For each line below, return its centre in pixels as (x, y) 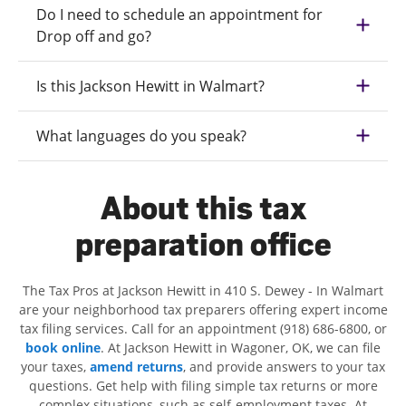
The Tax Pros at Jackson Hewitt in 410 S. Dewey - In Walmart (203, 290)
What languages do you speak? (141, 135)
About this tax (203, 208)
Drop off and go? (94, 36)
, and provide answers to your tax (284, 366)
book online (63, 347)
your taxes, (55, 366)
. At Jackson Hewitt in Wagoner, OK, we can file (241, 347)
